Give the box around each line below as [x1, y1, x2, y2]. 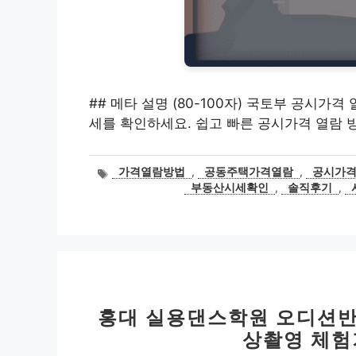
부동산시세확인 [191, 181, 269, 195]
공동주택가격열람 [204, 165, 294, 179]
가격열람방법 [118, 165, 186, 179]
